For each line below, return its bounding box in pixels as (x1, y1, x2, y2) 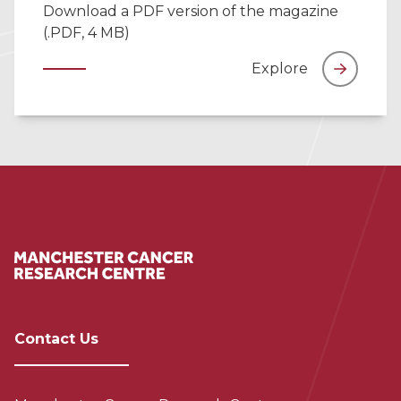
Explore (252, 60, 308, 77)
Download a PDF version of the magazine (43, 3, 338, 20)
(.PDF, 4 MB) (43, 24, 130, 41)
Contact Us (14, 329, 98, 347)
